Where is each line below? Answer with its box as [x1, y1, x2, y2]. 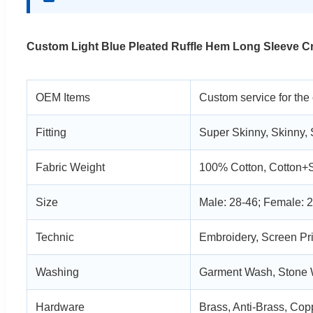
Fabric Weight [36, 161, 105, 173]
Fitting [36, 126, 66, 138]
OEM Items [36, 91, 90, 103]
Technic [36, 231, 74, 243]
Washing [36, 265, 79, 278]
